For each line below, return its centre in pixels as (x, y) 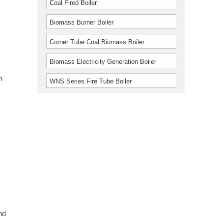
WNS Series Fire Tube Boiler (91, 81)
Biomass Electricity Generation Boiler (103, 62)
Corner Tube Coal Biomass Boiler (97, 42)
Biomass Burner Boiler (82, 22)
